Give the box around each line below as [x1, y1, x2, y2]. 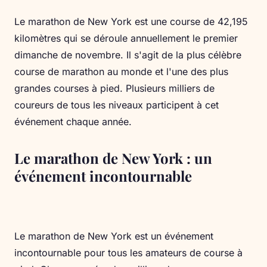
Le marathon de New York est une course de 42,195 [14, 15, 248, 28]
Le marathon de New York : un [14, 148, 212, 168]
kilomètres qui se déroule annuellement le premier [14, 32, 238, 45]
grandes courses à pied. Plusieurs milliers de [14, 82, 215, 95]
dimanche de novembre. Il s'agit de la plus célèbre [14, 49, 241, 61]
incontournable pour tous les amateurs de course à [14, 247, 243, 259]
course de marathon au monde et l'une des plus [14, 66, 228, 78]
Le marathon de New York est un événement [14, 230, 213, 243]
